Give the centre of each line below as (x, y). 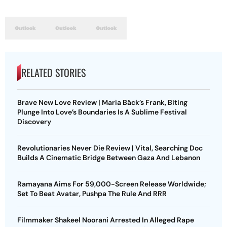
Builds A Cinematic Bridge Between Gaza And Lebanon (109, 158)
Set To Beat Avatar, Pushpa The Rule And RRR (92, 194)
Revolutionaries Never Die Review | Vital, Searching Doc (110, 148)
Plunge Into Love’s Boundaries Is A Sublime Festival (102, 112)
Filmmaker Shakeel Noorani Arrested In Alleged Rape (106, 220)
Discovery (34, 122)
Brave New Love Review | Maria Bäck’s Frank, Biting (102, 103)
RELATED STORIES (53, 73)
